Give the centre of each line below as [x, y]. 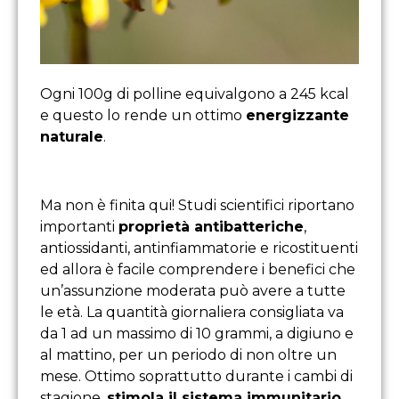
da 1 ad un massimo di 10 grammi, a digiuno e [197, 333]
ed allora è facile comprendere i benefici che [198, 269]
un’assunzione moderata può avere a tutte [193, 290]
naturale [72, 136]
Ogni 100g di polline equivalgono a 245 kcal [195, 94]
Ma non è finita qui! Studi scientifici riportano [197, 205]
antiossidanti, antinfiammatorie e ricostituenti [199, 248]
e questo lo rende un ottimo [143, 115]
